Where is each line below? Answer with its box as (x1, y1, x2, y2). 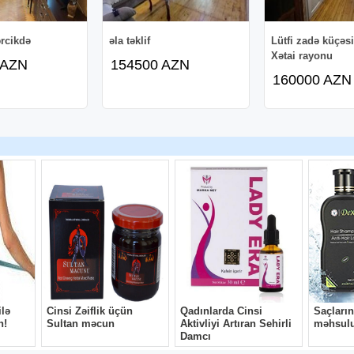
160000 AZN (273, 71, 352, 88)
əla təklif (109, 34, 151, 47)
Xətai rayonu (271, 49, 333, 62)
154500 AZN (111, 56, 190, 73)
